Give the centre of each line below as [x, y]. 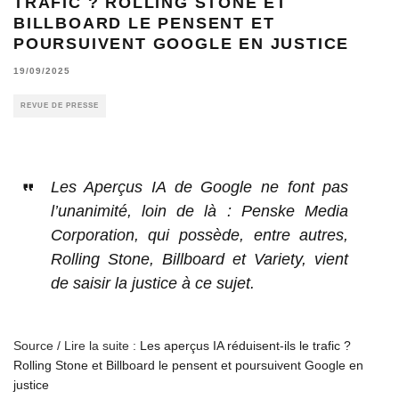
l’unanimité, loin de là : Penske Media [199, 211]
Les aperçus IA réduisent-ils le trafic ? [245, 345]
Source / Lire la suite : [77, 345]
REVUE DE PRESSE [60, 105]
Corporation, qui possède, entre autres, [199, 235]
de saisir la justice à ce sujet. [152, 283]
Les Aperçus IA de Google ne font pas [199, 187]
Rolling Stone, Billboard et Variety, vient [199, 259]
